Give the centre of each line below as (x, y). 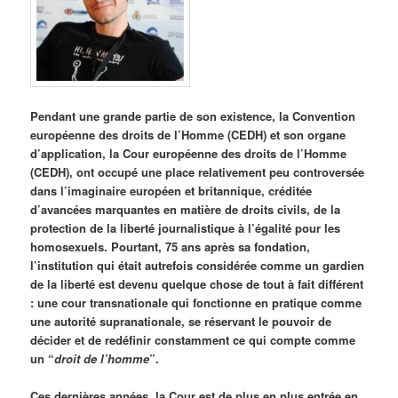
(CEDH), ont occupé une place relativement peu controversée (198, 171)
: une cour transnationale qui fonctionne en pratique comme (196, 302)
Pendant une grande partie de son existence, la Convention (193, 115)
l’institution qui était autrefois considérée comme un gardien (198, 265)
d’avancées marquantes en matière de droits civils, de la (186, 209)
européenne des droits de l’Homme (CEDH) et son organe (188, 134)
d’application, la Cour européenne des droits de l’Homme (189, 153)
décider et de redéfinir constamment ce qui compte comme (193, 339)
